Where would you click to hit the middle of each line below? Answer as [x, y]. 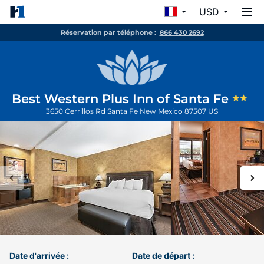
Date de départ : [163, 255]
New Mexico [162, 111]
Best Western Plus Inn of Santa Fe [122, 99]
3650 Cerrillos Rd [77, 111]
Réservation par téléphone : [108, 32]
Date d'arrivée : [39, 255]
